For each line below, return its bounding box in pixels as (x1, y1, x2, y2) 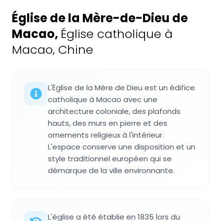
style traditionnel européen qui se (48, 153, 172, 164)
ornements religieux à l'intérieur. (48, 129, 164, 140)
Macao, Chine (12, 41, 93, 58)
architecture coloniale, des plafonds (48, 106, 181, 116)
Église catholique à (61, 25, 173, 42)
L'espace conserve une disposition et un (48, 141, 195, 152)
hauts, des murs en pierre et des (48, 117, 167, 128)
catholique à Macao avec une (48, 94, 157, 105)
